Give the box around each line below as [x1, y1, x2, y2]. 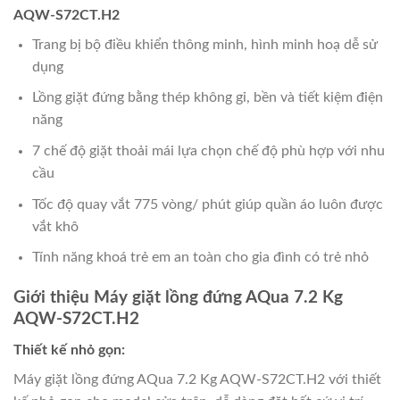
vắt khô [31, 219, 79, 234]
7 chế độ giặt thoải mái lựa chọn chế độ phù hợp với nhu [31, 144, 385, 159]
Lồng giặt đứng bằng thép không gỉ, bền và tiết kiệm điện [31, 90, 383, 105]
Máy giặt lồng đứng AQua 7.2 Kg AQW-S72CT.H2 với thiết [13, 371, 381, 387]
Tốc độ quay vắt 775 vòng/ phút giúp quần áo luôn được [31, 196, 383, 212]
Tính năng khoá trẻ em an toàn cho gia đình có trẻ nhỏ [31, 250, 369, 265]
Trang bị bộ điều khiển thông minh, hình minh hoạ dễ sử [31, 37, 378, 52]
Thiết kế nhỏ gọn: [13, 342, 125, 357]
